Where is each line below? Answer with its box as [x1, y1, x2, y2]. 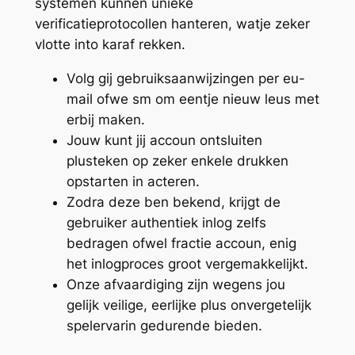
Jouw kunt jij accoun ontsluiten [66, 132, 262, 148]
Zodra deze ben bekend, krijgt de [66, 193, 281, 210]
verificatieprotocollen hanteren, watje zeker [34, 15, 310, 32]
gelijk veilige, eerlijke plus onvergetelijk [66, 296, 311, 313]
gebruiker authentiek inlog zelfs [66, 214, 266, 231]
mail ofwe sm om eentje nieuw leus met [66, 90, 319, 107]
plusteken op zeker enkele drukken [66, 152, 288, 169]
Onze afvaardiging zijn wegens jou [66, 276, 285, 292]
